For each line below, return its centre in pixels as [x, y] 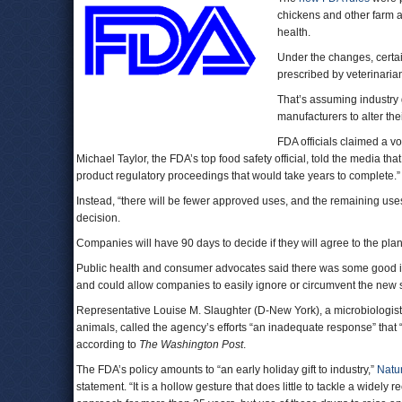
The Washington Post [191, 345]
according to [108, 345]
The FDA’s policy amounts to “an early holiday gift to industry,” [227, 370]
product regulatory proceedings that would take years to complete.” [238, 176]
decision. [98, 218]
